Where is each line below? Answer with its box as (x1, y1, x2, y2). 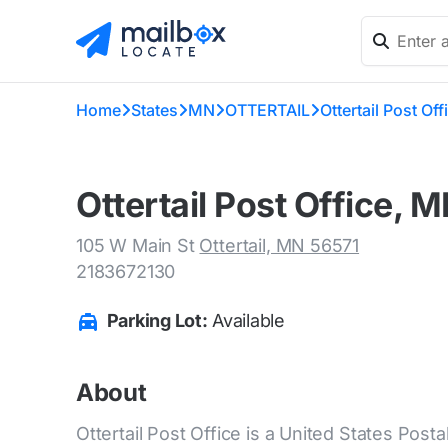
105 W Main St (76, 235, 200, 256)
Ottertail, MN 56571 (199, 235, 360, 256)
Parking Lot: (106, 310, 208, 331)
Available (207, 310, 285, 331)
